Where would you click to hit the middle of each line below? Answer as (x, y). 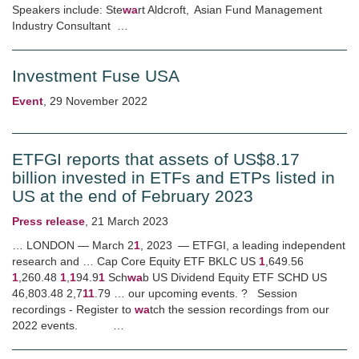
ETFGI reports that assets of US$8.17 (156, 159)
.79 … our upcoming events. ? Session (196, 293)
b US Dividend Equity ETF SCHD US (235, 277)
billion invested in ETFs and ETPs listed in (173, 177)
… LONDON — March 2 (73, 245)
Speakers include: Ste (67, 10)
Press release (48, 221)
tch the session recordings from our (240, 309)
